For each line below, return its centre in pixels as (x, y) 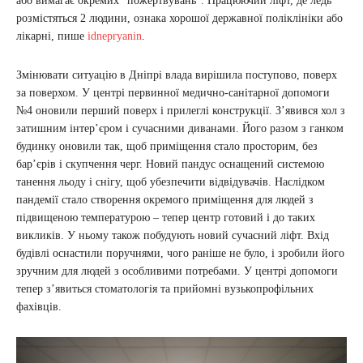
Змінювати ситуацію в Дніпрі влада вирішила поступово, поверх (177, 75)
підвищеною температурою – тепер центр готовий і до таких (166, 218)
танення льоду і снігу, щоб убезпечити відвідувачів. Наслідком (171, 182)
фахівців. (39, 307)
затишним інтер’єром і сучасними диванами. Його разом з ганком (180, 128)
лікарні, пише (52, 36)
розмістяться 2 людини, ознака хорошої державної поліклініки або (179, 18)
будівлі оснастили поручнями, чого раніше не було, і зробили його (180, 253)
